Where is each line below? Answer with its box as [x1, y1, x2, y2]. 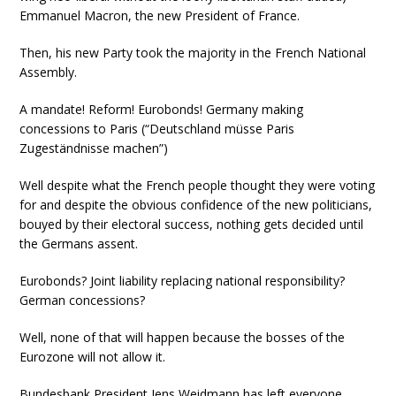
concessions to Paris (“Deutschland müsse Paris [19, 120, 295, 137]
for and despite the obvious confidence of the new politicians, [19, 196, 373, 213]
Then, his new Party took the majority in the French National [19, 44, 367, 61]
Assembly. [19, 64, 78, 80]
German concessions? [19, 292, 146, 308]
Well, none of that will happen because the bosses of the [19, 329, 346, 346]
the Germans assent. [19, 235, 139, 252]
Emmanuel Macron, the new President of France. [19, 7, 301, 24]
